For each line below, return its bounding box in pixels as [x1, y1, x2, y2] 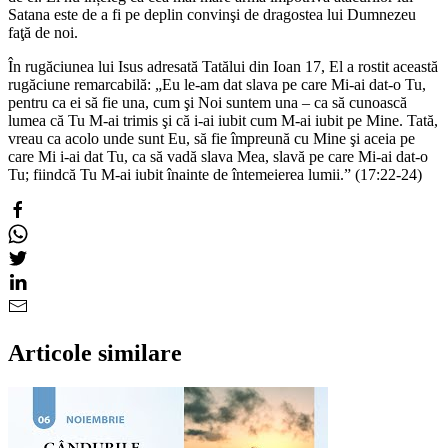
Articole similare [8, 339, 182, 366]
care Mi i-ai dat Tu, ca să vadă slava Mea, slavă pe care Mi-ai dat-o [8, 147, 428, 165]
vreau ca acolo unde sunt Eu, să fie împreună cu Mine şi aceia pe [8, 129, 415, 147]
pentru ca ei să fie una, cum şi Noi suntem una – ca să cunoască [8, 93, 407, 111]
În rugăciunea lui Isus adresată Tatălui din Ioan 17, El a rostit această [8, 57, 438, 75]
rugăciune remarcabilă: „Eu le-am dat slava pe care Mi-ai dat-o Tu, [8, 75, 426, 93]
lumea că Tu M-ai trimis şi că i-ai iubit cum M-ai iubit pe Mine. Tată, [8, 111, 438, 129]
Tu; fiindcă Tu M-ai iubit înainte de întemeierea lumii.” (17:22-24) [8, 165, 422, 183]
